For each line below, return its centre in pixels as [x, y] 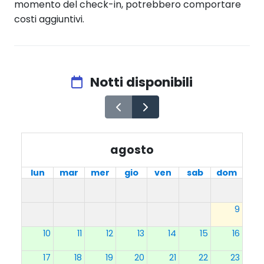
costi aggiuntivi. [49, 19]
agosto [132, 150]
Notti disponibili [140, 82]
